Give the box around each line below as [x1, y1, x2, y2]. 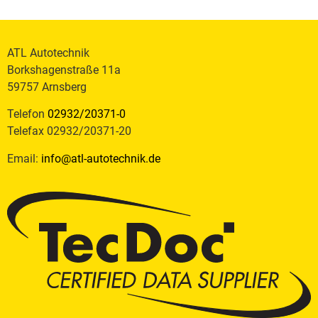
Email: [7, 151, 41, 165]
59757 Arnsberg [7, 80, 87, 94]
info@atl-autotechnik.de [41, 151, 160, 165]
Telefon [7, 107, 48, 121]
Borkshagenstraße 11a [7, 63, 121, 77]
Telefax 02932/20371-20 [7, 124, 131, 138]
